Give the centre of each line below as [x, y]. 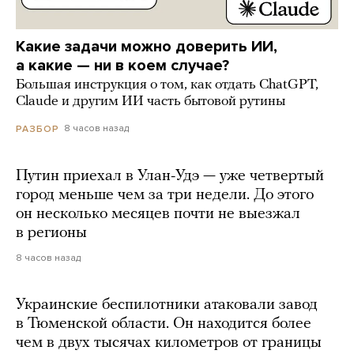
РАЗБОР [38, 128]
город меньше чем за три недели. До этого [165, 195]
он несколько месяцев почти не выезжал [158, 214]
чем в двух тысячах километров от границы [169, 343]
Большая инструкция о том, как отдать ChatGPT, [167, 85]
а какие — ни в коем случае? [122, 66]
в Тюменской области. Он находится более [164, 324]
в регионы [51, 233]
